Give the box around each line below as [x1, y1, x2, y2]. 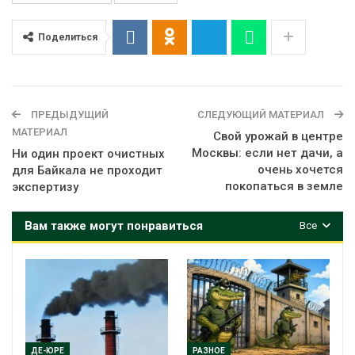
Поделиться [38, 31, 97, 43]
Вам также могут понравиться [25, 218, 203, 233]
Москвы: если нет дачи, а [192, 145, 343, 160]
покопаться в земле [225, 178, 343, 193]
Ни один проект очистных [12, 146, 165, 161]
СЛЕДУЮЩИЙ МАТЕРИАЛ [197, 108, 326, 120]
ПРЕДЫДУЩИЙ [29, 108, 109, 120]
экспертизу [12, 179, 78, 194]
